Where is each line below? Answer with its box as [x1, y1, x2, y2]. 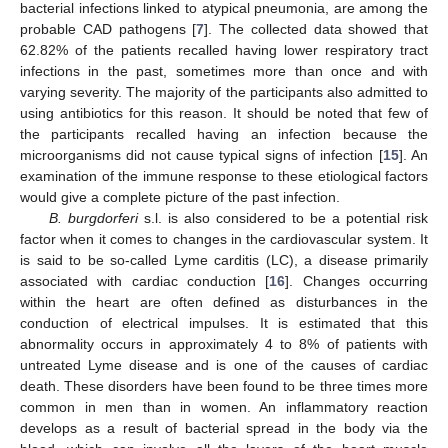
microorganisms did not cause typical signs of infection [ [20, 147, 383, 164]
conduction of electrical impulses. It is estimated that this [20, 315, 428, 332]
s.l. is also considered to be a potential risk [137, 210, 429, 227]
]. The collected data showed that [204, 21, 428, 38]
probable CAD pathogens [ [20, 21, 197, 38]
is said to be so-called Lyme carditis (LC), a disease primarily [20, 252, 428, 269]
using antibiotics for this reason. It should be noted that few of [20, 105, 428, 122]
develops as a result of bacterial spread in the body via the [20, 420, 428, 437]
